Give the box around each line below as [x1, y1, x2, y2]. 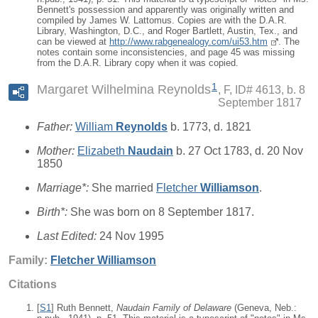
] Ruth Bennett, [51, 302, 116, 314]
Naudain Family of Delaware [116, 302, 231, 314]
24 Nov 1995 [99, 230, 164, 243]
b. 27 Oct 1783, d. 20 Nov [173, 145, 303, 158]
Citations [9, 278, 57, 291]
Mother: [37, 145, 77, 158]
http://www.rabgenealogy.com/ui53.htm [109, 35, 268, 47]
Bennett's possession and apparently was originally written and [37, 4, 294, 15]
